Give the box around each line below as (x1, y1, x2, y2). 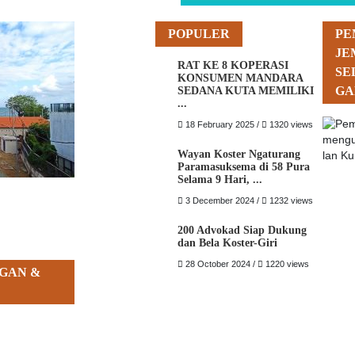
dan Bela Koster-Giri (177, 236, 277, 249)
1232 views (266, 195, 313, 205)
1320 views (266, 119, 313, 129)
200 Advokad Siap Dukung (177, 223, 307, 236)
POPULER (167, 25, 230, 41)
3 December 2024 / (182, 195, 261, 205)
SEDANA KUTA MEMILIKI (177, 84, 314, 97)
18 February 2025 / (182, 119, 261, 129)
